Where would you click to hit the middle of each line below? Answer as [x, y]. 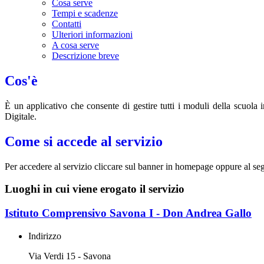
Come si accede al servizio [84, 141]
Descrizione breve [85, 56]
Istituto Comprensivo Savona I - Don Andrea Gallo [128, 213]
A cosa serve [75, 45]
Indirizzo [45, 236]
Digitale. [21, 116]
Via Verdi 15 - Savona [70, 256]
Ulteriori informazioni [92, 35]
